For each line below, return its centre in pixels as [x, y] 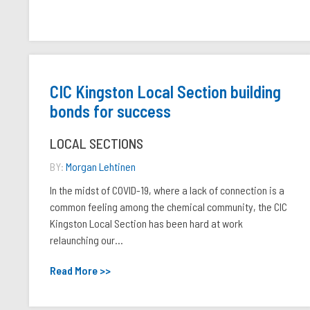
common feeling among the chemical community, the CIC [168, 207]
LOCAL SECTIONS [97, 143]
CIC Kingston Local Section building [165, 92]
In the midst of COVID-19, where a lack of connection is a [167, 190]
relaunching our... [86, 240]
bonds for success [110, 111]
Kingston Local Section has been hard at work [146, 223]
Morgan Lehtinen [101, 166]
